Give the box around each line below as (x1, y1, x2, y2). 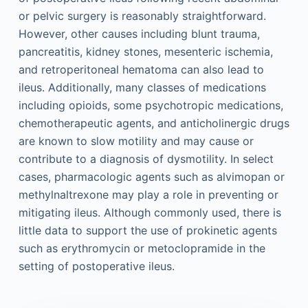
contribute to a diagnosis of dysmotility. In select (18, 152, 274, 166)
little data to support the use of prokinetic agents (18, 223, 277, 237)
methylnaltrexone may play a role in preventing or (18, 188, 278, 201)
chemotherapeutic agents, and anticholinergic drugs (18, 116, 289, 130)
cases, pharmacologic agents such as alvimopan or (18, 170, 285, 184)
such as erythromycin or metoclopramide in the (18, 241, 265, 255)
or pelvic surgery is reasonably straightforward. (18, 9, 266, 23)
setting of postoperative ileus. (18, 259, 175, 273)
